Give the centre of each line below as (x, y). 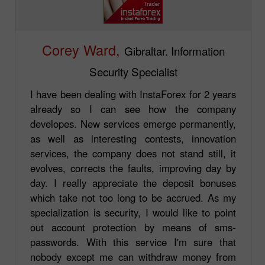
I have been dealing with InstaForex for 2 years (133, 94)
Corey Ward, (81, 49)
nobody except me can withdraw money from (133, 256)
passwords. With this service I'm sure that (133, 242)
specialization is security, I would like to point (133, 212)
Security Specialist (133, 71)
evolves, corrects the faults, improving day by (133, 168)
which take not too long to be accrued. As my (133, 197)
